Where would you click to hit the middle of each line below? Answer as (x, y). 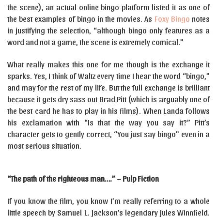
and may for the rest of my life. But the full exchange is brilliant (108, 87)
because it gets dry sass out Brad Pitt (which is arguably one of (108, 99)
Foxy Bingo (172, 19)
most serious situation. (44, 146)
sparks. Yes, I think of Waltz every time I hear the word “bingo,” (108, 76)
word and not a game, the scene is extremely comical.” (95, 42)
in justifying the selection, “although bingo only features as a (108, 30)
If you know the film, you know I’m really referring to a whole (108, 201)
